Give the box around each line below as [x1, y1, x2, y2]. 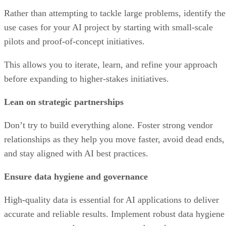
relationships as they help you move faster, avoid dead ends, [4, 134, 224, 144]
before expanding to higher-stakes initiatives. [4, 73, 169, 84]
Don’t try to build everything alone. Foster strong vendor [4, 120, 213, 130]
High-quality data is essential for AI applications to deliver [4, 194, 219, 205]
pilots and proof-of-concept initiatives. [4, 36, 147, 46]
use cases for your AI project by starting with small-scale [4, 22, 213, 32]
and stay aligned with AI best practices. [4, 148, 148, 158]
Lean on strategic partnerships [4, 96, 124, 107]
